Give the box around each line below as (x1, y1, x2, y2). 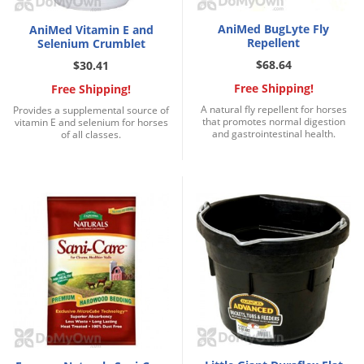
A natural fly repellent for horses (200, 102, 347, 117)
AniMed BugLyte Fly (218, 21, 329, 37)
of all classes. (61, 128, 121, 142)
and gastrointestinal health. (211, 127, 336, 141)
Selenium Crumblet (37, 36, 145, 52)
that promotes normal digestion (201, 115, 345, 129)
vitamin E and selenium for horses (14, 115, 168, 130)
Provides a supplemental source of (13, 103, 169, 118)
